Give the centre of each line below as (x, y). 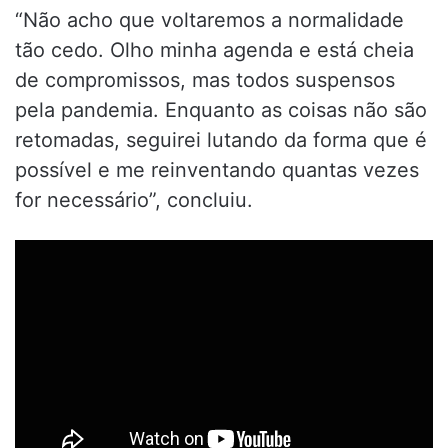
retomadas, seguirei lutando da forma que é (221, 140)
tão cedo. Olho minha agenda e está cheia (214, 50)
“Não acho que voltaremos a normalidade (209, 20)
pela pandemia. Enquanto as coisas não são (221, 110)
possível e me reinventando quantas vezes (217, 170)
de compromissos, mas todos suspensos (205, 80)
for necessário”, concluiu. (134, 200)
